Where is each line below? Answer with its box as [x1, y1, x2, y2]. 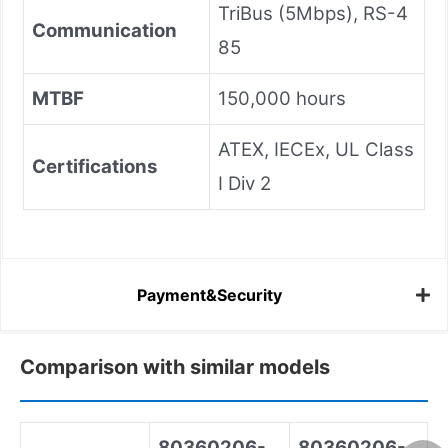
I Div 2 [218, 171, 271, 195]
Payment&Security [137, 285, 282, 306]
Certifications [32, 154, 157, 178]
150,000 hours [218, 86, 346, 110]
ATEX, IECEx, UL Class [218, 137, 414, 161]
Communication [32, 18, 177, 42]
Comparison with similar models [20, 354, 330, 379]
